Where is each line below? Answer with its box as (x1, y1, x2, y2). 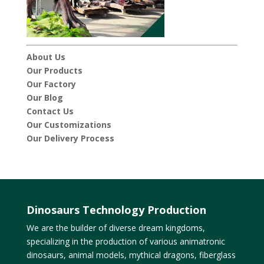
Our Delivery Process (26, 133, 114, 144)
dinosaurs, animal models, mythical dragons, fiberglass (26, 249, 236, 261)
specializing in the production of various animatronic (26, 236, 225, 247)
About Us (26, 51, 65, 63)
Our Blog (26, 92, 63, 104)
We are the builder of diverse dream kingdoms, (26, 222, 205, 234)
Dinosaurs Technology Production (26, 203, 206, 217)
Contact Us (26, 105, 74, 117)
